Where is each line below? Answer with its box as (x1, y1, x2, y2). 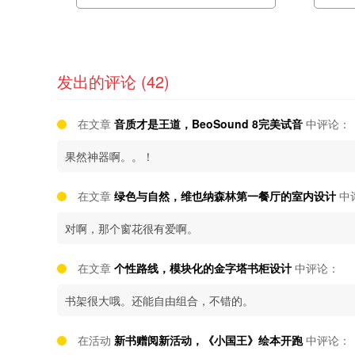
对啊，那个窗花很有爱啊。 (65, 220, 198, 236)
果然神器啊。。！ (65, 148, 154, 164)
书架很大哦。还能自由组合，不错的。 (65, 292, 254, 308)
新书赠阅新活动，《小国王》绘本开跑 (114, 332, 303, 348)
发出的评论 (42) (57, 70, 170, 93)
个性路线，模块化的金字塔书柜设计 (114, 260, 292, 276)
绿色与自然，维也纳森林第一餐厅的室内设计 (114, 188, 336, 204)
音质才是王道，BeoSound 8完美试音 (114, 116, 303, 132)
